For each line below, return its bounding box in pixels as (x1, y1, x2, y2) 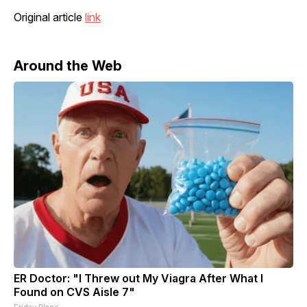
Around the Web (14, 57, 122, 74)
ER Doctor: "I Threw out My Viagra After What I (14, 271, 263, 285)
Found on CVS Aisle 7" (14, 284, 135, 299)
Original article (14, 10, 85, 24)
